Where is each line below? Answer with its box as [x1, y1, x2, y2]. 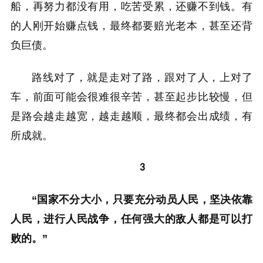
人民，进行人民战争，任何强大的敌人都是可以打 [11, 213, 252, 225]
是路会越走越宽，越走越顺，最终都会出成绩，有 [11, 110, 252, 122]
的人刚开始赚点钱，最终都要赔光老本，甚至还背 [11, 20, 252, 32]
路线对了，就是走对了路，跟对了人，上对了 [32, 71, 252, 83]
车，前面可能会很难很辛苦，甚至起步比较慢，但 [11, 90, 252, 103]
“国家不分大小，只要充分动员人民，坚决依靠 [32, 193, 252, 205]
